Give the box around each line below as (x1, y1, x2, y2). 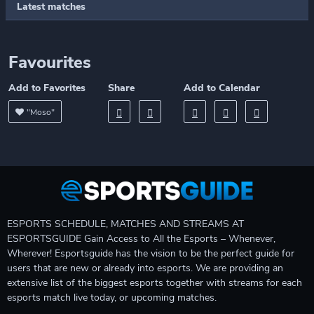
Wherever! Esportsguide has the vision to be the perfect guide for (7, 247, 294, 260)
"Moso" (27, 107, 55, 118)
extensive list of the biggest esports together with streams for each (7, 276, 302, 289)
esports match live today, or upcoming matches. (7, 291, 217, 304)
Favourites (8, 51, 91, 74)
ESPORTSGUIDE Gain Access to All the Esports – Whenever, (7, 232, 275, 245)
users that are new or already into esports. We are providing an (7, 261, 283, 275)
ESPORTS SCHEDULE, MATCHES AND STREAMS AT (7, 217, 244, 231)
